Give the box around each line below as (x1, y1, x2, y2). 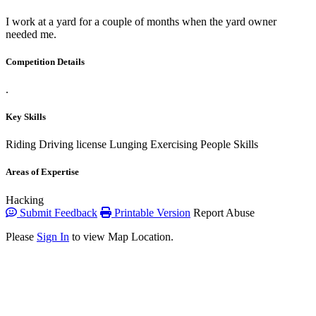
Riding (6, 138, 36, 151)
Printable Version (111, 206, 190, 219)
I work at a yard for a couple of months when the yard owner (6, 15, 276, 28)
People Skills (200, 138, 258, 151)
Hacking (6, 193, 44, 206)
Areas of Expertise (6, 166, 79, 178)
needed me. (6, 28, 56, 40)
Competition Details (6, 56, 85, 67)
